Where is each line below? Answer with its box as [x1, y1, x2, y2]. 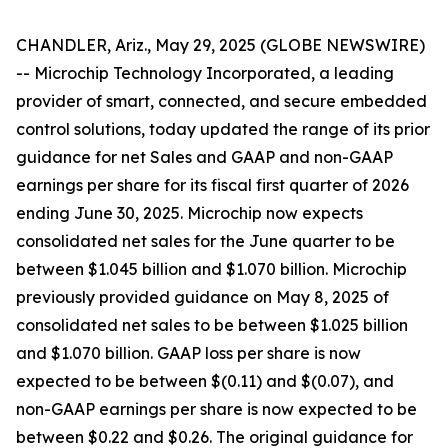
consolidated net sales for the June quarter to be [16, 231, 395, 251]
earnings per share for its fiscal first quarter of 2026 [16, 175, 409, 195]
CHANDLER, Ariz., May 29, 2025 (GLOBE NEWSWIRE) [16, 35, 425, 55]
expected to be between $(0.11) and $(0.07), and [16, 371, 394, 391]
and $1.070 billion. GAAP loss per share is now [16, 343, 361, 363]
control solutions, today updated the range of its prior [16, 119, 430, 139]
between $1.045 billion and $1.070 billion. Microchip [16, 259, 407, 279]
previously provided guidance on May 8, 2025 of [16, 287, 389, 307]
